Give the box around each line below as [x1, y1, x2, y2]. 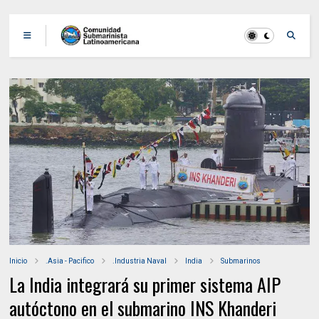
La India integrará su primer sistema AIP [9, 271, 281, 299]
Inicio [9, 257, 28, 266]
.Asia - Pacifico [46, 257, 95, 266]
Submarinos [221, 257, 261, 266]
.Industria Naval [113, 257, 167, 266]
